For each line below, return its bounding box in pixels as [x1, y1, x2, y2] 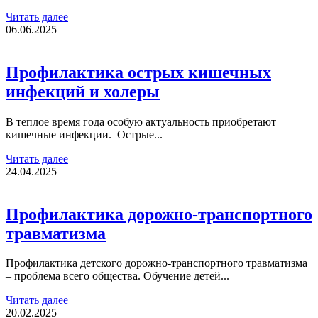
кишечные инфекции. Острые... [6, 128, 163, 141]
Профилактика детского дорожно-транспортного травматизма [6, 257, 307, 270]
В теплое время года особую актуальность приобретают [6, 115, 276, 128]
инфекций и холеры [6, 82, 160, 101]
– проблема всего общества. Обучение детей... [6, 270, 229, 283]
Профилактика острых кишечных [6, 62, 271, 82]
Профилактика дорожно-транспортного [6, 204, 312, 224]
